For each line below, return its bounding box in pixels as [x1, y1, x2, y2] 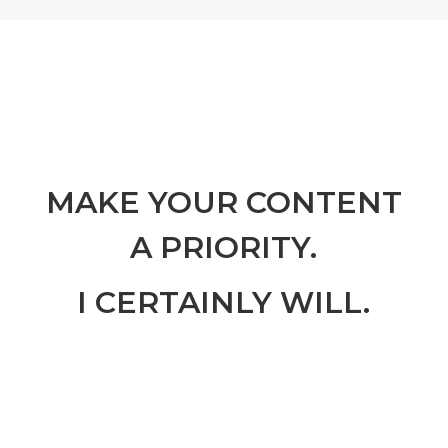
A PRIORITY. [130, 229, 318, 267]
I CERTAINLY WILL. [77, 284, 371, 322]
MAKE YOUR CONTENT [45, 184, 402, 222]
